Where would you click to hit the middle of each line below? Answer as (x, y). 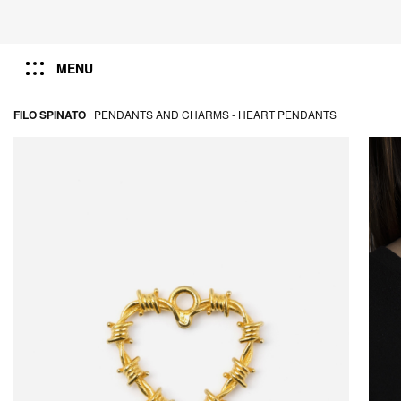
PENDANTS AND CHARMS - (165, 114)
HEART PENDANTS (287, 114)
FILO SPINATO (50, 115)
